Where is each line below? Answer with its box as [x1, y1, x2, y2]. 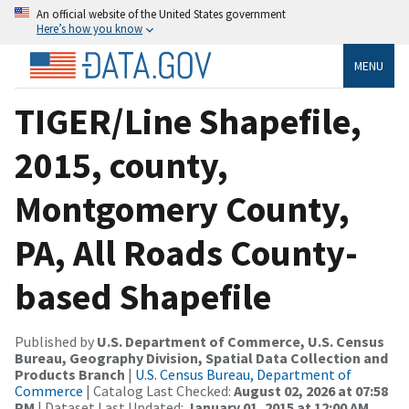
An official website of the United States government [37, 6, 286, 21]
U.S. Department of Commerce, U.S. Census [97, 331, 384, 351]
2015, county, [15, 142, 228, 188]
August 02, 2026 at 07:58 [234, 381, 388, 400]
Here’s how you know [37, 21, 142, 36]
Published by [15, 331, 97, 351]
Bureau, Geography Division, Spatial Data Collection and [15, 348, 388, 367]
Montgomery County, [15, 185, 350, 232]
